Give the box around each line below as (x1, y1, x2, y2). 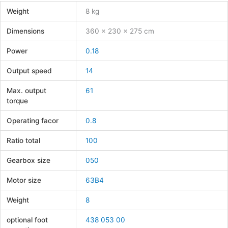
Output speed (7, 66, 52, 75)
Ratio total (7, 136, 41, 145)
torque (7, 96, 28, 105)
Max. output (7, 86, 47, 95)
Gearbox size (7, 156, 51, 164)
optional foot (7, 215, 48, 224)
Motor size (7, 176, 42, 184)
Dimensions (7, 26, 45, 35)
